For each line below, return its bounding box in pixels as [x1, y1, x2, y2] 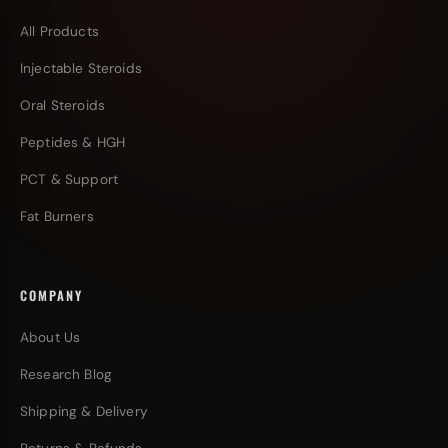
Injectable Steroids [20, 60, 142, 77]
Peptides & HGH [20, 134, 126, 151]
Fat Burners [20, 208, 94, 225]
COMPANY [20, 286, 83, 305]
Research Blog [20, 366, 112, 383]
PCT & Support [20, 171, 118, 188]
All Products [20, 23, 99, 40]
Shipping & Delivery [20, 403, 148, 420]
